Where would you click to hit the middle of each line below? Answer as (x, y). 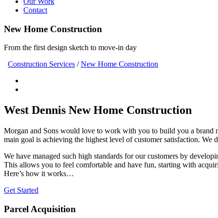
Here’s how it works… (39, 174)
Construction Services (41, 64)
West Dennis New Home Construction (98, 110)
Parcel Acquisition (40, 209)
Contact (35, 10)
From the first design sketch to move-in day (70, 48)
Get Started (21, 190)
